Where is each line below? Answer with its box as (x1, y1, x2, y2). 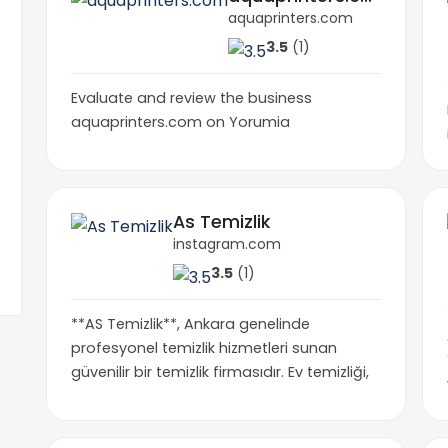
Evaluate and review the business (71, 87, 312, 108)
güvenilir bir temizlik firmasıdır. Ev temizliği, (71, 361, 369, 382)
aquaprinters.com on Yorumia (71, 111, 290, 132)
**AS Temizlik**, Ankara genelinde (71, 313, 310, 334)
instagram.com (173, 233, 281, 254)
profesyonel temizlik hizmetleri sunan (71, 337, 337, 358)
